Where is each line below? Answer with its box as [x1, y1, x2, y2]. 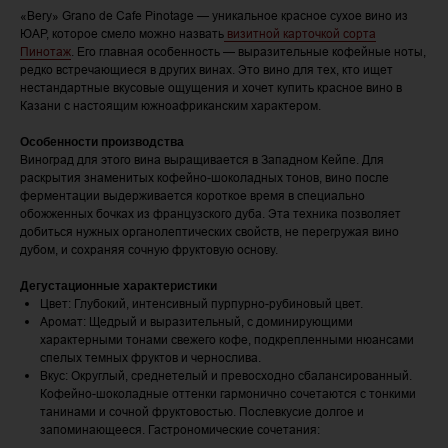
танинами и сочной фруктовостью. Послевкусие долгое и [40, 404, 364, 420]
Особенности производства [20, 135, 184, 150]
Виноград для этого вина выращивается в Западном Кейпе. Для [20, 152, 384, 168]
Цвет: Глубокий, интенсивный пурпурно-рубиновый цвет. [40, 296, 363, 312]
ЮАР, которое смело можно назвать [20, 26, 224, 42]
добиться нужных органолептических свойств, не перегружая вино [20, 224, 399, 240]
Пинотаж [20, 44, 71, 60]
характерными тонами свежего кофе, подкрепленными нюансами [40, 332, 414, 348]
